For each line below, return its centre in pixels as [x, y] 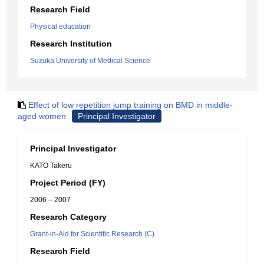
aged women [42, 116]
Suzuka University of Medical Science [90, 61]
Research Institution [71, 44]
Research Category [68, 217]
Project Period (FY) [68, 183]
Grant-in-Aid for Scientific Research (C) [92, 234]
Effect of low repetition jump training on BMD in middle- [131, 105]
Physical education [60, 27]
